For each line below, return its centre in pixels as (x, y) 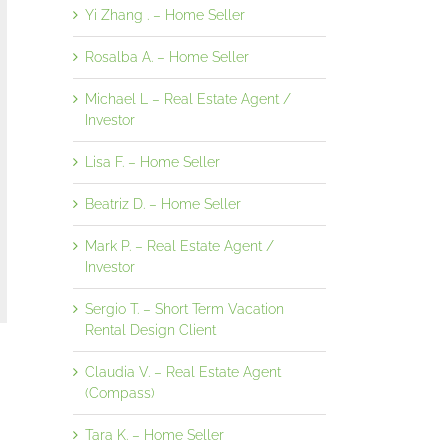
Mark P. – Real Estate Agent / (179, 245)
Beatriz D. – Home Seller (163, 203)
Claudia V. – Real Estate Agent (183, 371)
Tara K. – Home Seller (154, 434)
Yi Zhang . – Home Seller (165, 14)
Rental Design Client (150, 329)
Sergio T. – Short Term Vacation (184, 308)
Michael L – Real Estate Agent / (188, 98)
